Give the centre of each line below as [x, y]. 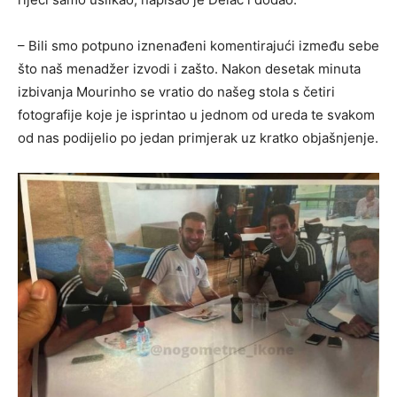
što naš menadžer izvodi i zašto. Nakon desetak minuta [189, 68]
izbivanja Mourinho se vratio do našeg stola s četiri [176, 91]
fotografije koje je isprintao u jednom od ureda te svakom [196, 114]
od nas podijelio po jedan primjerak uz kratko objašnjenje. [198, 137]
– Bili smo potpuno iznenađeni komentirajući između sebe [198, 45]
